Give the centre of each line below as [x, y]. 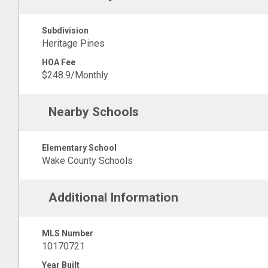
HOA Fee [59, 62]
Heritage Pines [73, 43]
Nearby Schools [93, 112]
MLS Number [68, 233]
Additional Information [113, 197]
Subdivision [65, 31]
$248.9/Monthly [75, 75]
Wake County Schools [87, 161]
